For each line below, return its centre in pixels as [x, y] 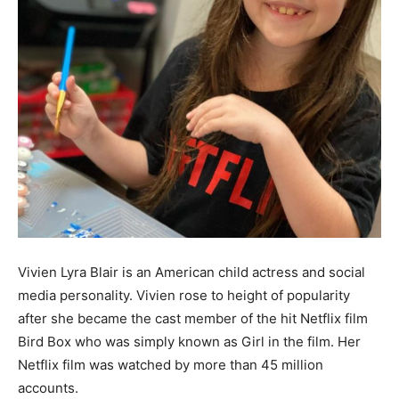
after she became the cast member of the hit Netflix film [193, 318]
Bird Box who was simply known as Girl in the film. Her [189, 342]
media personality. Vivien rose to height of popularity [184, 295]
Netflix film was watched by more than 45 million [171, 365]
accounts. [48, 388]
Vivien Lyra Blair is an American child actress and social [191, 272]
